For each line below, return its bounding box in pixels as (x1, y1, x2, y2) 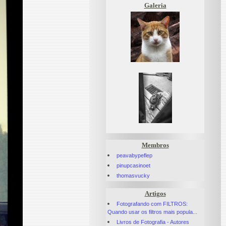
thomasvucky (117, 173, 150, 179)
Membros (141, 141, 169, 149)
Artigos (144, 189, 166, 197)
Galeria (144, 1, 166, 9)
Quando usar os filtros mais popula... (107, 208, 197, 215)
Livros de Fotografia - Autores (117, 218, 190, 225)
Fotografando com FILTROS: (117, 200, 188, 207)
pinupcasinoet (117, 162, 151, 169)
